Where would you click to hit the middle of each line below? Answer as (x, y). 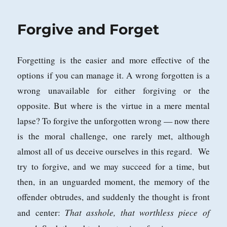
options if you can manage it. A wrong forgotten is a (113, 75)
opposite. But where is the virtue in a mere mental (113, 106)
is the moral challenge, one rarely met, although (113, 136)
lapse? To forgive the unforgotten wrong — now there (113, 121)
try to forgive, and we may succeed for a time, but (113, 167)
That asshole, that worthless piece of (137, 213)
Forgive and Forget (88, 30)
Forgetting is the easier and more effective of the (113, 60)
